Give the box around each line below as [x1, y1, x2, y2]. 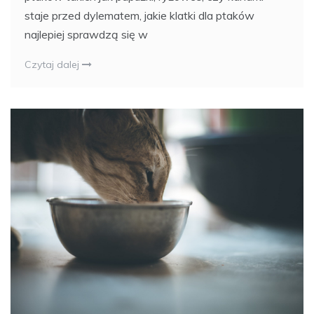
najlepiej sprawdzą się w [25, 27, 148, 41]
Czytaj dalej [25, 57, 82, 71]
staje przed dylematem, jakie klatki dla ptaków [25, 8, 254, 22]
